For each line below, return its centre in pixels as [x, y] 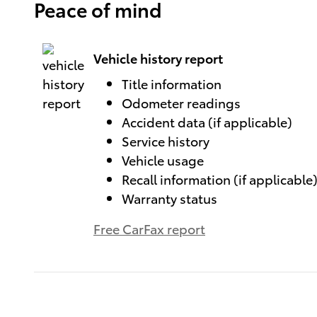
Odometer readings [181, 102]
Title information [172, 83]
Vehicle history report [158, 58]
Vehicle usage [163, 159]
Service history [166, 140]
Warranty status [169, 197]
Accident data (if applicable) [207, 121]
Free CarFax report [149, 228]
